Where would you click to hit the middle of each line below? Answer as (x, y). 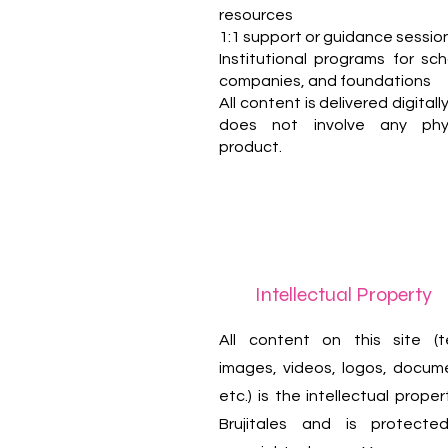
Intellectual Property (343, 294)
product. (250, 147)
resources (256, 15)
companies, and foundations (325, 81)
